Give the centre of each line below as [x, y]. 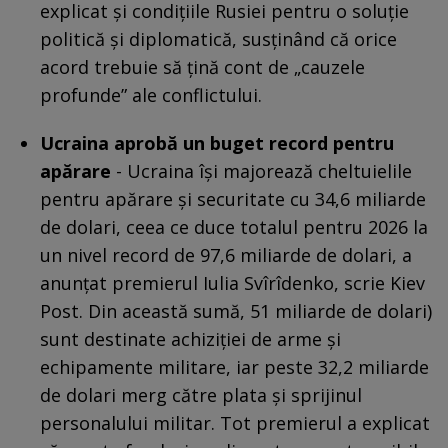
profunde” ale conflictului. [151, 94]
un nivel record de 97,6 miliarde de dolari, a [226, 254]
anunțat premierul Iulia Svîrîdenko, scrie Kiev [232, 282]
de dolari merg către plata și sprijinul [201, 394]
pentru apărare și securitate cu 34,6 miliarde [233, 198]
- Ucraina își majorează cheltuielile [261, 170]
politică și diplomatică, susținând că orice [218, 38]
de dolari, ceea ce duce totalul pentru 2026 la [234, 226]
